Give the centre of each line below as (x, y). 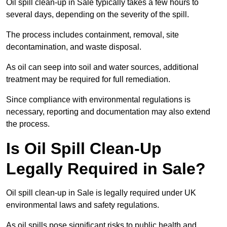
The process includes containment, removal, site (92, 35)
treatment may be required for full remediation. (89, 80)
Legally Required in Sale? (106, 169)
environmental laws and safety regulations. (84, 205)
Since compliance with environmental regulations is (98, 100)
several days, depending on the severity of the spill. (99, 15)
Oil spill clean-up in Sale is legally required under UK (101, 193)
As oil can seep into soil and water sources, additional (102, 67)
